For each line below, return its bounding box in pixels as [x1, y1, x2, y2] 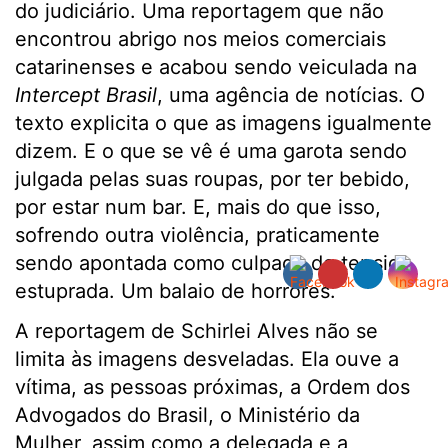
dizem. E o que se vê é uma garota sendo [15, 139, 407, 164]
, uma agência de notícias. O [157, 83, 425, 108]
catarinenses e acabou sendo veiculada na [15, 55, 417, 80]
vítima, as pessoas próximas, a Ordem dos [15, 375, 410, 400]
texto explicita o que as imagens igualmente [15, 111, 432, 136]
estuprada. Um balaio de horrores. [15, 279, 336, 304]
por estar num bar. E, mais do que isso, [15, 195, 381, 220]
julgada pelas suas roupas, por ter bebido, [15, 167, 410, 192]
